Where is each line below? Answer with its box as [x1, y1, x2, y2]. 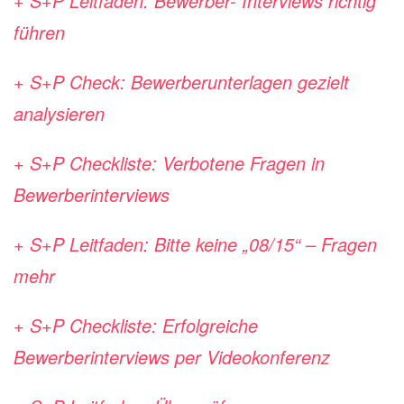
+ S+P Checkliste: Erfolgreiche [14, 312, 258, 338]
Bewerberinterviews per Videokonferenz [14, 344, 330, 370]
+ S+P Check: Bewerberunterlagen [14, 69, 298, 95]
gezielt [298, 69, 349, 95]
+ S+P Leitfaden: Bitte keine [14, 231, 243, 257]
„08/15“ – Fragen [243, 231, 377, 257]
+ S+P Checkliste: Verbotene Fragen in [14, 150, 325, 176]
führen [14, 19, 65, 45]
